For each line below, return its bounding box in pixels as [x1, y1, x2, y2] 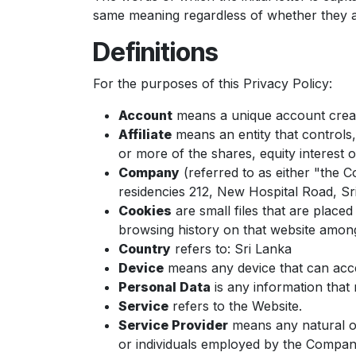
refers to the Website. [168, 298, 302, 314]
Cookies [118, 203, 172, 219]
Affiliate [118, 126, 172, 142]
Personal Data [118, 279, 211, 295]
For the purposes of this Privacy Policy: [93, 75, 332, 91]
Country [118, 241, 171, 257]
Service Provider [118, 317, 228, 333]
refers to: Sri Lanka [171, 241, 292, 257]
